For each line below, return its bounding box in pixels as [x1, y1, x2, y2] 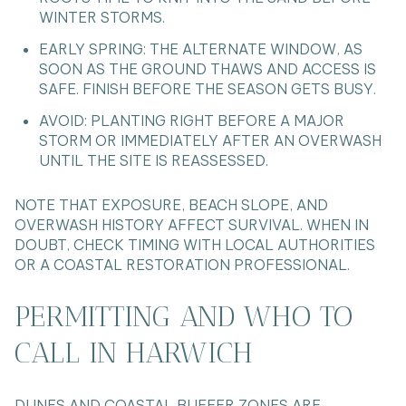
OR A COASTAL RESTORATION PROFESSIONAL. [14, 255, 350, 274]
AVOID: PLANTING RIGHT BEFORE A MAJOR [38, 111, 344, 130]
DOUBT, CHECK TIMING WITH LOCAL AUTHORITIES [14, 235, 375, 254]
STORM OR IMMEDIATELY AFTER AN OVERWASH [38, 131, 382, 150]
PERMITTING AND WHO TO [14, 299, 353, 334]
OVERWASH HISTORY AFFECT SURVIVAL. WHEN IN [14, 215, 369, 234]
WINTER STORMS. [38, 7, 165, 26]
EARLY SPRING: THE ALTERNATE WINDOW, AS [38, 39, 362, 58]
